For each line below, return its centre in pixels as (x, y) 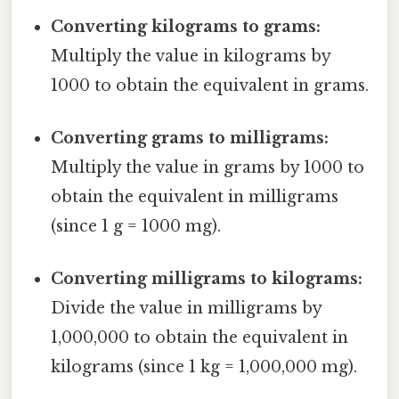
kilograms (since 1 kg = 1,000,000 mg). (204, 367)
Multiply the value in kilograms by (191, 56)
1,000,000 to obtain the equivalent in (200, 338)
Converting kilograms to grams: (186, 26)
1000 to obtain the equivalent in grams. (210, 85)
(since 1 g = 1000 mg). (136, 227)
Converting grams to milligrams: (190, 138)
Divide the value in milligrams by (187, 309)
